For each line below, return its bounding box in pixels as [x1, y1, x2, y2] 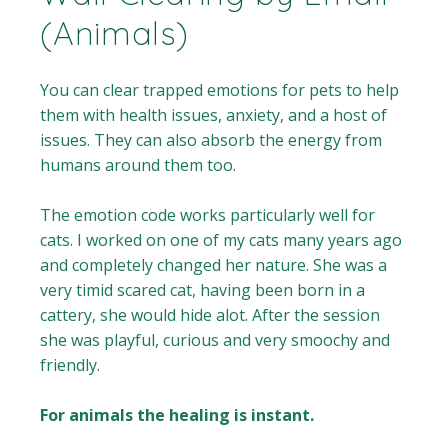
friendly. [40, 354, 101, 377]
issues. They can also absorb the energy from [40, 129, 383, 152]
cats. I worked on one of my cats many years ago [40, 229, 403, 252]
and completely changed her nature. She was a [40, 254, 388, 277]
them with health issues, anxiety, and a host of [40, 104, 388, 127]
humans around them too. [40, 154, 237, 177]
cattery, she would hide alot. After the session [40, 304, 381, 327]
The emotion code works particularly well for [40, 204, 376, 227]
